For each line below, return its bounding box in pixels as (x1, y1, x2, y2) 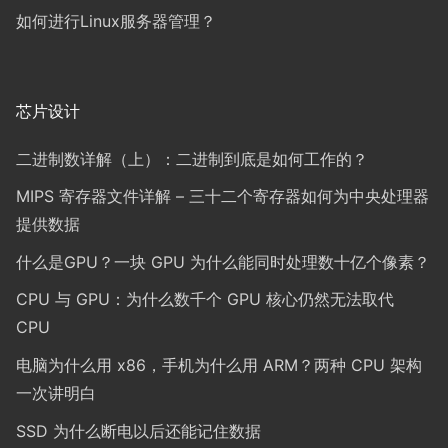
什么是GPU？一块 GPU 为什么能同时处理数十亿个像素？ (16, 251, 430, 272)
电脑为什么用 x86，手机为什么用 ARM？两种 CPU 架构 (16, 355, 422, 376)
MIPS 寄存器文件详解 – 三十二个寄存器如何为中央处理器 (16, 186, 429, 207)
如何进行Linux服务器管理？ (16, 10, 216, 31)
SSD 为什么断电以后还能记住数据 (16, 420, 261, 441)
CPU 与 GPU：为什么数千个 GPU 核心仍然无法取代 (16, 289, 394, 310)
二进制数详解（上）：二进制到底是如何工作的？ (16, 148, 368, 169)
